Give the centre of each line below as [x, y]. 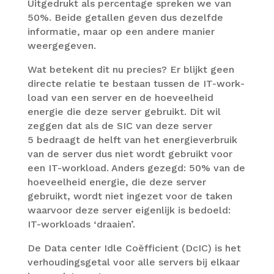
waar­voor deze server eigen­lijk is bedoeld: [129, 210]
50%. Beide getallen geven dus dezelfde [125, 18]
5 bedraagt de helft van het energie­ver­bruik [132, 140]
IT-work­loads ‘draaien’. [81, 224]
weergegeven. [61, 46]
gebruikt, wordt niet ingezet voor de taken [130, 196]
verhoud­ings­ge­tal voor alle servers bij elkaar [133, 262]
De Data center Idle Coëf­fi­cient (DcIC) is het [134, 248]
